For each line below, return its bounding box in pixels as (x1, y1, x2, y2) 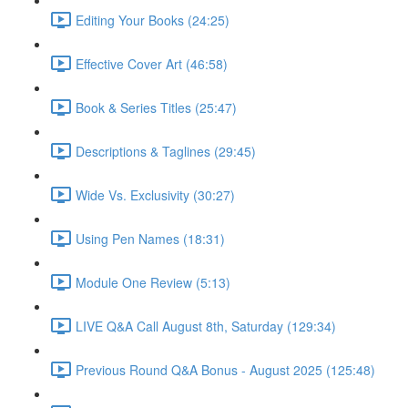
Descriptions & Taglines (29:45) (76, 141, 256, 160)
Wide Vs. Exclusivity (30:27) (76, 185, 235, 204)
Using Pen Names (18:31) (76, 229, 225, 248)
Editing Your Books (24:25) (76, 10, 229, 29)
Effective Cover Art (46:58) (76, 54, 228, 73)
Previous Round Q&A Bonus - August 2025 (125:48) (76, 360, 375, 379)
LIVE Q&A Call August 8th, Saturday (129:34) (76, 316, 336, 335)
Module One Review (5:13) (76, 272, 230, 291)
